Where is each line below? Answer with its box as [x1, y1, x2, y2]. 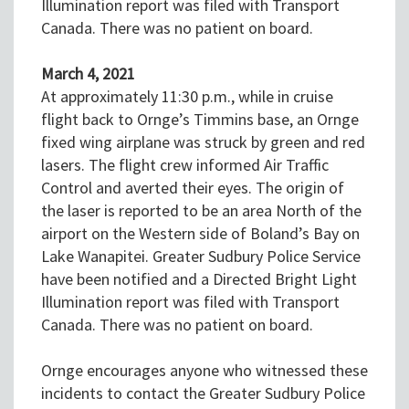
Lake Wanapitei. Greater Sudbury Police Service [41, 246, 361, 267]
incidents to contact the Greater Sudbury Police [41, 383, 365, 404]
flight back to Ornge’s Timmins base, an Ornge [41, 109, 359, 131]
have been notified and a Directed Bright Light [41, 268, 357, 290]
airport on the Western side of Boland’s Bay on [41, 223, 360, 245]
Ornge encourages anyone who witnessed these [41, 360, 368, 382]
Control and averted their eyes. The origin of [41, 177, 344, 199]
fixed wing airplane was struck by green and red [41, 131, 365, 153]
